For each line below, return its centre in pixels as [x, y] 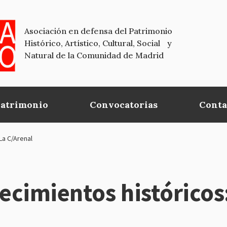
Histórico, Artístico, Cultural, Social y [98, 43]
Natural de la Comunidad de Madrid [94, 55]
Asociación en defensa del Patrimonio [98, 31]
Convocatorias [124, 104]
